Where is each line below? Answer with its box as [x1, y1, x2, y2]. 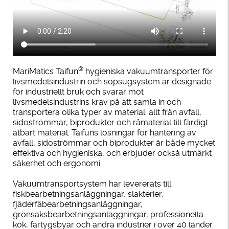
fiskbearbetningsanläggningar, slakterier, [13, 189, 164, 199]
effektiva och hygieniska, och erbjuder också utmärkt [13, 148, 212, 158]
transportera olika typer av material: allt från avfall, [13, 107, 201, 117]
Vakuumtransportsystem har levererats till [13, 178, 171, 189]
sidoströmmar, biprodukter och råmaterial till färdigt [13, 117, 208, 127]
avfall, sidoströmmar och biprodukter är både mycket [13, 138, 215, 148]
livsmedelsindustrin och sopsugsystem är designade [13, 76, 211, 86]
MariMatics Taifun [13, 66, 78, 76]
